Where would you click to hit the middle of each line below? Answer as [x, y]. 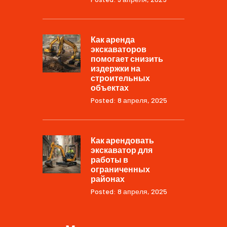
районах [108, 178]
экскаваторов [119, 49]
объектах [110, 87]
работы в [109, 159]
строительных [120, 78]
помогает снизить [127, 58]
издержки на [116, 68]
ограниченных [120, 169]
